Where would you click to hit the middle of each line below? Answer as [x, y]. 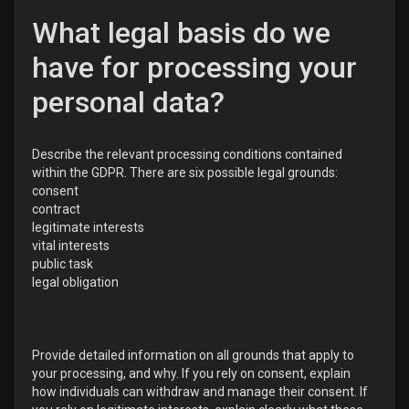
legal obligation [75, 282]
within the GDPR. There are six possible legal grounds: [185, 173]
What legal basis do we [181, 33]
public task [63, 264]
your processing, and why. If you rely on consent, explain [191, 373]
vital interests [71, 246]
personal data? [128, 102]
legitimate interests [88, 227]
